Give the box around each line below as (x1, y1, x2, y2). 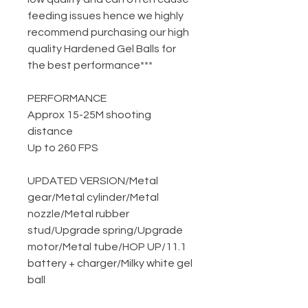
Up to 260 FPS (27, 142, 98, 154)
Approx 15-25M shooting (27, 109, 151, 121)
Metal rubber (65, 208, 129, 220)
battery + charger (27, 258, 117, 269)
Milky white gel (121, 258, 192, 269)
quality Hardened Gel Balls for (27, 43, 176, 55)
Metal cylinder (56, 192, 126, 203)
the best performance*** (27, 60, 153, 71)
